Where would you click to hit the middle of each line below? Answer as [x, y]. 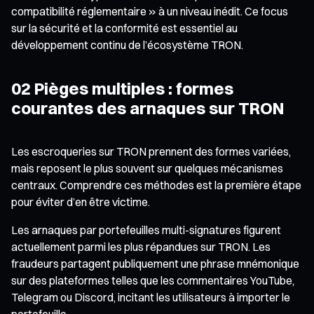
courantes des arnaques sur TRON [148, 108]
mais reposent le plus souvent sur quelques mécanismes [147, 168]
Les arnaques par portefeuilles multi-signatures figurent [146, 230]
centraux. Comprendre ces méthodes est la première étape [156, 185]
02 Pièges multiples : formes [122, 88]
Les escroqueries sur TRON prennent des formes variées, [151, 151]
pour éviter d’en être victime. [81, 202]
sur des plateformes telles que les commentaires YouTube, [153, 280]
